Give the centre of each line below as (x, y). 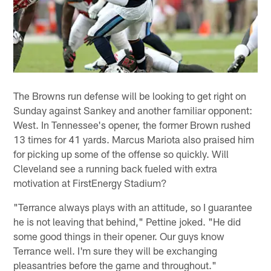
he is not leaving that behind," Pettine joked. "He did (127, 222)
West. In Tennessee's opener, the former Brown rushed (132, 125)
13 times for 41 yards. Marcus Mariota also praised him (134, 139)
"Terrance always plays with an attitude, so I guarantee (133, 207)
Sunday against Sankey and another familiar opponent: (133, 110)
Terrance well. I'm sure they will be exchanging (116, 251)
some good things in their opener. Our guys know (119, 236)
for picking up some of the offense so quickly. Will (121, 154)
